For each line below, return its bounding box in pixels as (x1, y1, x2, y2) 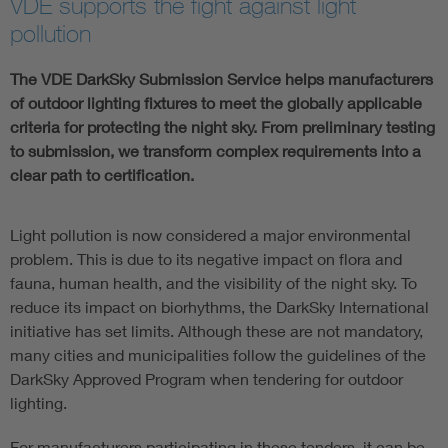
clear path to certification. (10, 165, 194, 185)
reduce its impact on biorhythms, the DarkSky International (10, 297, 429, 317)
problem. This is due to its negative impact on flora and (10, 249, 402, 269)
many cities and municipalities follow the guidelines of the (10, 345, 426, 365)
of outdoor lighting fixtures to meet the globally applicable (10, 93, 422, 113)
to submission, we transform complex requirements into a (10, 141, 421, 161)
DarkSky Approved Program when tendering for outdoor (10, 369, 403, 389)
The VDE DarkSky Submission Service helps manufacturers (10, 69, 433, 89)
